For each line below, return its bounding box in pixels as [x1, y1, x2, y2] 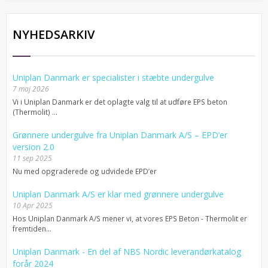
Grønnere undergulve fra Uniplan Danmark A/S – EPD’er [13, 129, 227, 141]
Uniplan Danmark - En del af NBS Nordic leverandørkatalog [13, 245, 241, 257]
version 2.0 [13, 141, 54, 153]
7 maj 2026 [13, 83, 49, 94]
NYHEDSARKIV [13, 26, 95, 42]
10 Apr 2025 [13, 200, 53, 211]
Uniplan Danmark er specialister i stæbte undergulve [13, 71, 214, 83]
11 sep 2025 [13, 153, 52, 163]
